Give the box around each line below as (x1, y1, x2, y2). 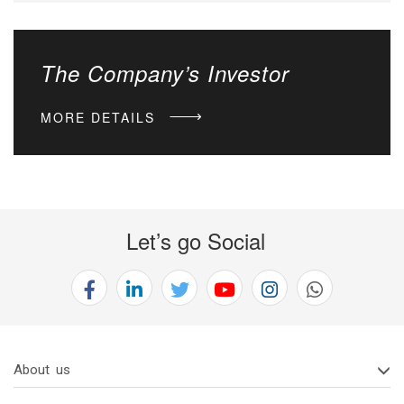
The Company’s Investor (41, 58, 289, 89)
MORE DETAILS (41, 108, 161, 127)
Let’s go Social (125, 225, 265, 257)
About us (14, 362, 70, 379)
